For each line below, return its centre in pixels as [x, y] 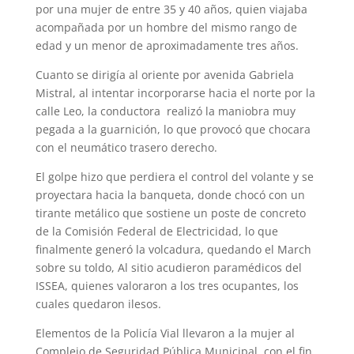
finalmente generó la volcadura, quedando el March [173, 249]
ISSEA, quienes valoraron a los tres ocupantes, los [167, 286]
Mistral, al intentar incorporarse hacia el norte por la [175, 93]
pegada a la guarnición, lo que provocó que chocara [173, 129]
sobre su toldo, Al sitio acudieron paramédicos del [168, 267]
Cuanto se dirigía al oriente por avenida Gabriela [164, 75]
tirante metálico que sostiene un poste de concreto [170, 213]
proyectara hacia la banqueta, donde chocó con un [170, 195]
